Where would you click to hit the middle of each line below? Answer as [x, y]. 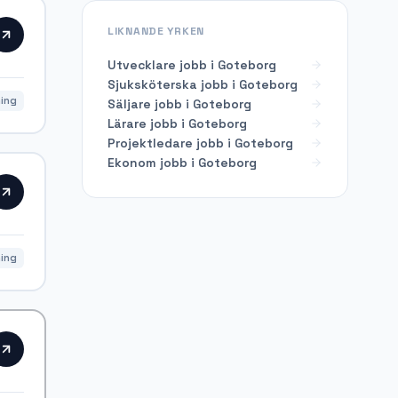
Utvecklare [142, 64]
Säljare [129, 103]
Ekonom [132, 162]
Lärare [127, 123]
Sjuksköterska [152, 84]
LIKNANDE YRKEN [156, 31]
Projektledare [150, 143]
